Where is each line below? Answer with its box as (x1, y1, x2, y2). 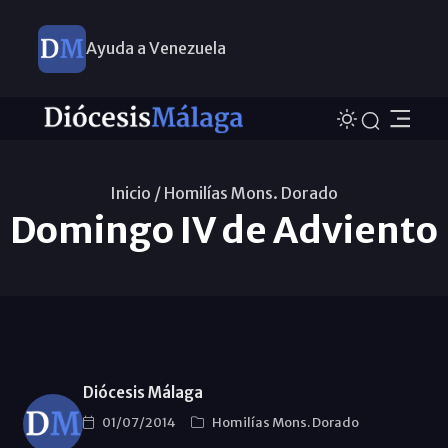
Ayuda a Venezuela (85, 38, 226, 58)
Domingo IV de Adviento (10, 207, 438, 253)
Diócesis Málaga (82, 382, 203, 402)
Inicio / (110, 182, 161, 203)
